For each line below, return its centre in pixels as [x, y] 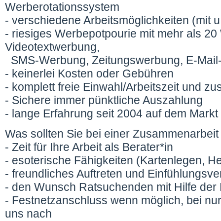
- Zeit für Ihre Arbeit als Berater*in [89, 147]
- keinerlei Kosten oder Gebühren [89, 74]
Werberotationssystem [62, 7]
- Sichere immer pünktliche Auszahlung [104, 101]
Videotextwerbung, [52, 47]
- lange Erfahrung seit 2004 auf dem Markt [111, 114]
